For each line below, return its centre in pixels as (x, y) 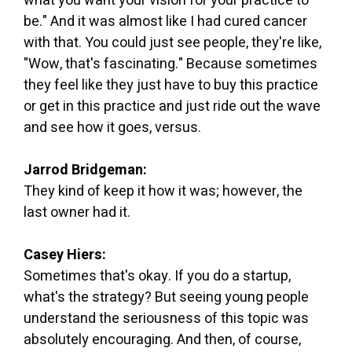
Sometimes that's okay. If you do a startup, (157, 276)
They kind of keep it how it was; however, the (163, 191)
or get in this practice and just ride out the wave (172, 106)
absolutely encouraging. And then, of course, (162, 339)
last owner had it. (77, 212)
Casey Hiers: (65, 255)
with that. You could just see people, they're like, (172, 42)
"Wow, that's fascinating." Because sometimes (170, 64)
